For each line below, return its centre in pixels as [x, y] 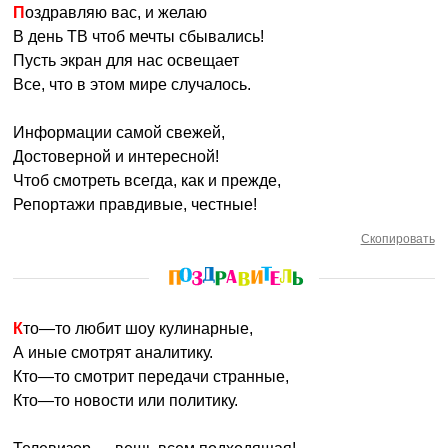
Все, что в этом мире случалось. [132, 84]
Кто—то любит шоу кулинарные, [138, 328]
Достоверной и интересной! [116, 156]
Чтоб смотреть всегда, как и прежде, [147, 180]
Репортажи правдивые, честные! [135, 204]
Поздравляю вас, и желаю [116, 12]
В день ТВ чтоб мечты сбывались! [139, 36]
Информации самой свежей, [119, 132]
